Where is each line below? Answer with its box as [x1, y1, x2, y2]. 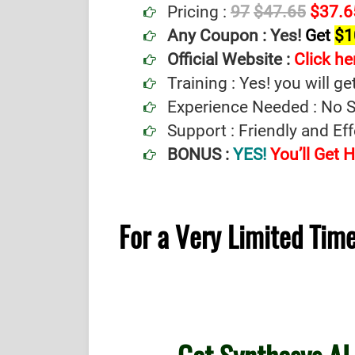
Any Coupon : [167, 25, 270, 46]
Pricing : [167, 2, 227, 22]
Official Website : [167, 49, 290, 70]
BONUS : [167, 144, 233, 165]
